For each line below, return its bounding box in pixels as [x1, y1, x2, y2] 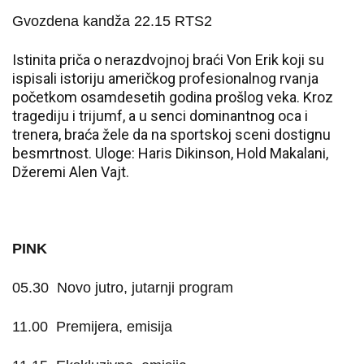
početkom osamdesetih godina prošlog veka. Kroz [12, 89, 333, 106]
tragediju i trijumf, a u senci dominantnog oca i [12, 107, 308, 124]
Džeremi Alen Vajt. [12, 163, 129, 180]
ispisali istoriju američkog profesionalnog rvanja [12, 70, 318, 87]
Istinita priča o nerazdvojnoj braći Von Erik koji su [12, 51, 324, 68]
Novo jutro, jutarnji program [57, 279, 233, 296]
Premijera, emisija [56, 318, 172, 335]
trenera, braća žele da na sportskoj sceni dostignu [12, 126, 331, 143]
